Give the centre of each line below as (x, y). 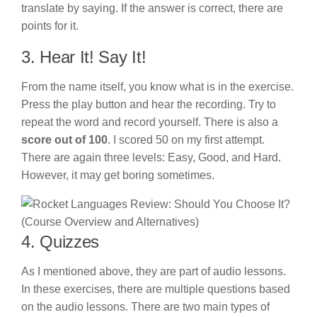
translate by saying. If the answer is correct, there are (152, 8)
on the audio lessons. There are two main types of (145, 306)
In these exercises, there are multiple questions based (156, 289)
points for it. (50, 25)
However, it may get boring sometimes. (118, 175)
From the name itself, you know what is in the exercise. (157, 86)
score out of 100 (64, 139)
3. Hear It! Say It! (84, 57)
